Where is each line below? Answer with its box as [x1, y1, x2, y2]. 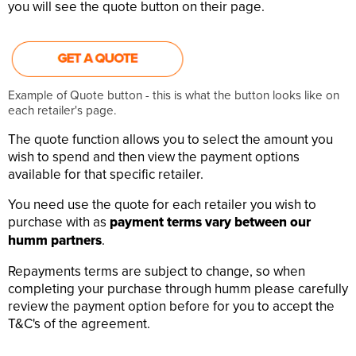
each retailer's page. [8, 101, 117, 119]
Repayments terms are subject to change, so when [8, 261, 305, 281]
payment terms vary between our [110, 212, 311, 233]
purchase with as [8, 212, 110, 232]
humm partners [8, 230, 102, 251]
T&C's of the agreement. [8, 314, 150, 334]
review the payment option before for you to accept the [8, 296, 335, 316]
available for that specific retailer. [8, 164, 203, 184]
